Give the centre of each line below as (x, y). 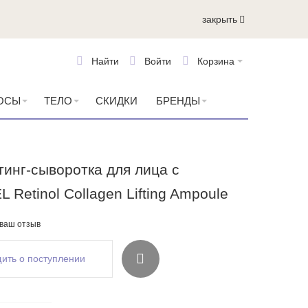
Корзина (216, 61)
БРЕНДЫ (178, 101)
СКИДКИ (116, 101)
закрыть (220, 19)
